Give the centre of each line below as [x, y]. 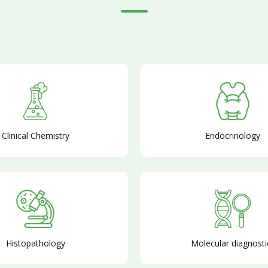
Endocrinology [233, 135]
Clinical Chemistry [35, 135]
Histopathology [35, 243]
